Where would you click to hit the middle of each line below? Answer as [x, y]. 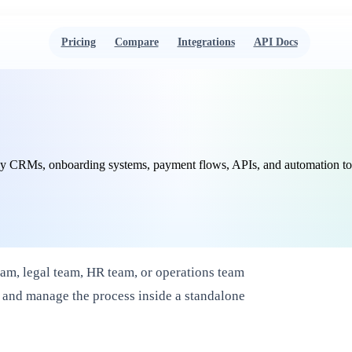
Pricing [78, 42]
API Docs [275, 42]
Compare [136, 42]
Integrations [206, 42]
